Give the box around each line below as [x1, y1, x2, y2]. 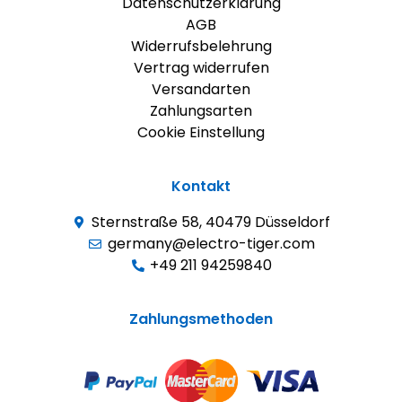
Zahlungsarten [150, 100, 252, 122]
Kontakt [171, 176, 231, 197]
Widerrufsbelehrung [130, 36, 272, 57]
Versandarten [152, 79, 250, 100]
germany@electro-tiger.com [107, 233, 315, 255]
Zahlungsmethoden [129, 309, 273, 330]
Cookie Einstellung [137, 122, 265, 144]
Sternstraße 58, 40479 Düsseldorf [92, 212, 331, 233]
